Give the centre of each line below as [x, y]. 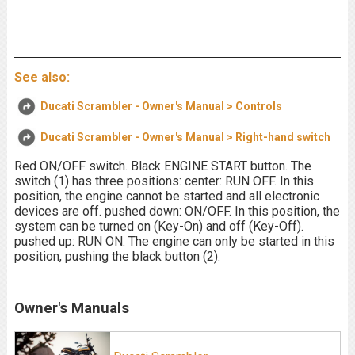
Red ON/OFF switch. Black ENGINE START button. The [162, 166]
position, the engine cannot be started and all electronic [166, 196]
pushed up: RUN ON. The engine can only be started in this [174, 241]
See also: [42, 77]
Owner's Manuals [71, 308]
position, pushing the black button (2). [117, 256]
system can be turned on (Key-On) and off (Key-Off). [158, 226]
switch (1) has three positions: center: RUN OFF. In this [164, 181]
